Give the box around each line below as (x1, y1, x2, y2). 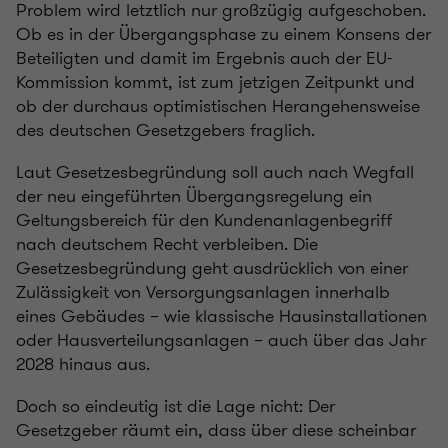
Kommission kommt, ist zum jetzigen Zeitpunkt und (16, 69, 415, 96)
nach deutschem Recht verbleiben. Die (16, 231, 318, 258)
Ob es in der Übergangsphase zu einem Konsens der (16, 21, 431, 48)
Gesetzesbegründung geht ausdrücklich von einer (16, 255, 408, 282)
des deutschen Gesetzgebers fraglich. (16, 117, 315, 144)
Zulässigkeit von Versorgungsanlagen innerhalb (16, 279, 390, 306)
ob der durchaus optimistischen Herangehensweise (16, 93, 420, 120)
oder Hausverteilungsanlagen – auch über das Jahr (16, 327, 426, 354)
